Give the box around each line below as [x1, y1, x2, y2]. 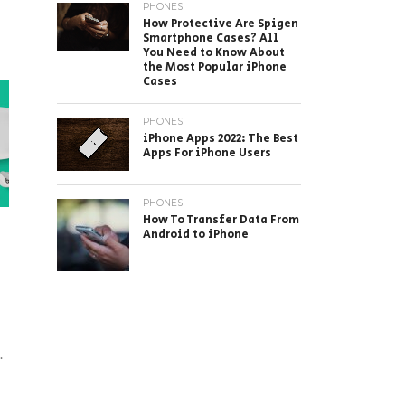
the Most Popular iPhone [143, 59, 287, 76]
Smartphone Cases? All [143, 30, 278, 47]
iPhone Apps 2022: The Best [143, 130, 298, 147]
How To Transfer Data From [143, 211, 299, 229]
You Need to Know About [143, 44, 285, 61]
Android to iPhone [143, 225, 249, 243]
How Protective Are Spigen [143, 15, 298, 33]
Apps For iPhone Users [143, 145, 271, 162]
